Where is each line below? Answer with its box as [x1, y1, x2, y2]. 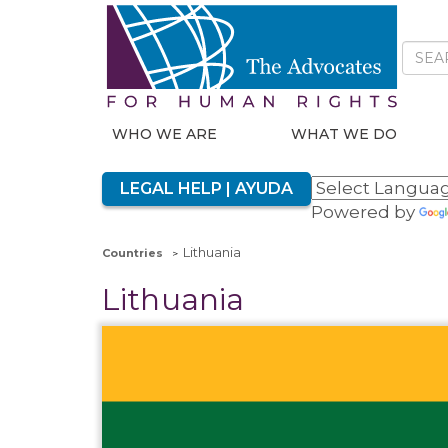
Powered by [311, 202, 419, 222]
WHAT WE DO [291, 125, 398, 143]
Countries [102, 246, 163, 260]
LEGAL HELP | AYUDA [120, 179, 293, 198]
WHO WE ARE [112, 125, 217, 143]
